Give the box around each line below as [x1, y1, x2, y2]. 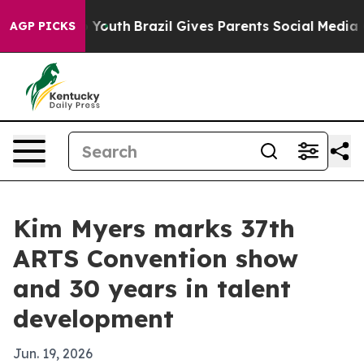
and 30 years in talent [13, 273, 291, 304]
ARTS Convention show [13, 243, 298, 274]
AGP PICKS [10, 19, 76, 33]
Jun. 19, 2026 [13, 345, 93, 362]
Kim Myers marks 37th [13, 213, 295, 244]
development [13, 303, 174, 334]
